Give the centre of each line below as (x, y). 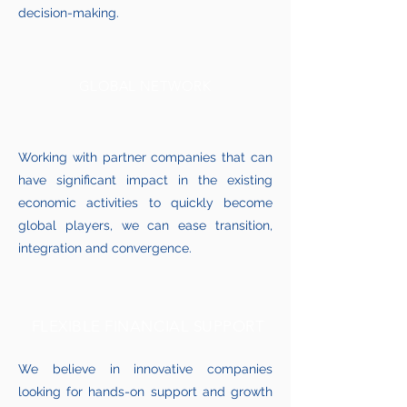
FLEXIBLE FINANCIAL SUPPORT (148, 326)
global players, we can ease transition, (145, 225)
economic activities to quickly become (145, 203)
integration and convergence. (105, 248)
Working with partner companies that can (145, 157)
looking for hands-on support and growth (145, 392)
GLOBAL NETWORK (145, 86)
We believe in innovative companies (145, 369)
